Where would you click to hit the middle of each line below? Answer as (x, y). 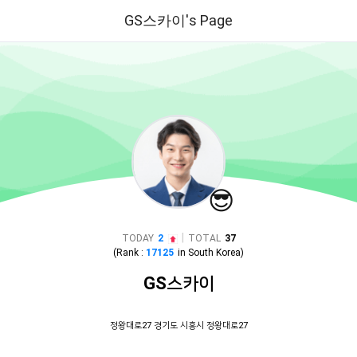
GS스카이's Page (178, 20)
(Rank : (129, 253)
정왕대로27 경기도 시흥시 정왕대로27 (178, 326)
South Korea (214, 253)
